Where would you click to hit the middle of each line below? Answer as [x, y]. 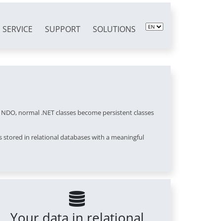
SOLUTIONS [114, 29]
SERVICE [18, 29]
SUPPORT [63, 29]
